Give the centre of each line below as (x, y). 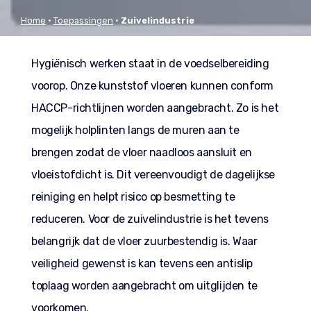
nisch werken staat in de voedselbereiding (165, 64)
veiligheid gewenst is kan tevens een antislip (142, 264)
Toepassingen (83, 21)
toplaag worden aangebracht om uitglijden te (144, 286)
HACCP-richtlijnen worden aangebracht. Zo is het (155, 108)
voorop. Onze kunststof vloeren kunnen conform (153, 86)
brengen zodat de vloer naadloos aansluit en (142, 153)
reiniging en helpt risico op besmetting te (133, 197)
